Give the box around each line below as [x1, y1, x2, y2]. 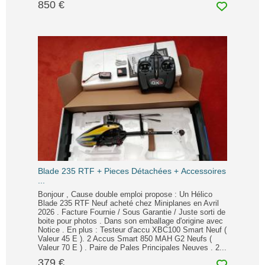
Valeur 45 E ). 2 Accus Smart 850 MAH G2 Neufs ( [38, 234, 212, 243]
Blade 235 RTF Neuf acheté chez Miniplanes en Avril [38, 198, 219, 208]
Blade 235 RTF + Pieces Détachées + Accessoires [38, 166, 226, 176]
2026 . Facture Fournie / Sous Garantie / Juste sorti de [38, 207, 225, 216]
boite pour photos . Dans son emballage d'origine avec [38, 216, 223, 225]
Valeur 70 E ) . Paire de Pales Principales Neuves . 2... [38, 243, 227, 252]
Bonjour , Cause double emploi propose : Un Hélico [38, 189, 212, 199]
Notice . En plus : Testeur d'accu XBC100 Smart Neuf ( [38, 225, 227, 234]
